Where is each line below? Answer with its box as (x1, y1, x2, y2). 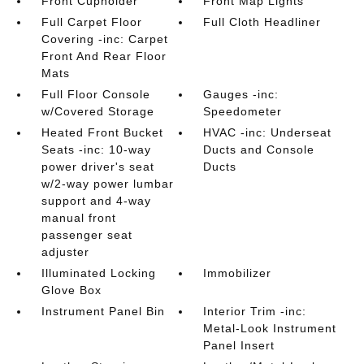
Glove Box (41, 283, 102, 297)
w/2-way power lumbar (41, 176, 174, 190)
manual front (41, 210, 116, 224)
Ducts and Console (203, 142, 315, 156)
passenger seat (41, 227, 132, 241)
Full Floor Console (41, 87, 150, 101)
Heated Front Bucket (41, 125, 163, 139)
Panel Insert (203, 338, 275, 352)
